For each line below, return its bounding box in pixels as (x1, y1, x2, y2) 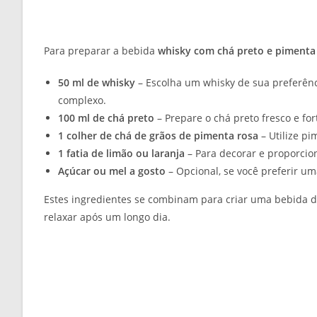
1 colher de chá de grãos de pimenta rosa (58, 128, 258, 142)
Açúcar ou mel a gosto (58, 163, 166, 178)
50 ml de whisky (58, 75, 135, 89)
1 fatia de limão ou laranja (58, 146, 185, 160)
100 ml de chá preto (58, 110, 154, 125)
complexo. (58, 93, 106, 107)
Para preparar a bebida (44, 43, 158, 57)
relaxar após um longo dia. (44, 209, 171, 224)
